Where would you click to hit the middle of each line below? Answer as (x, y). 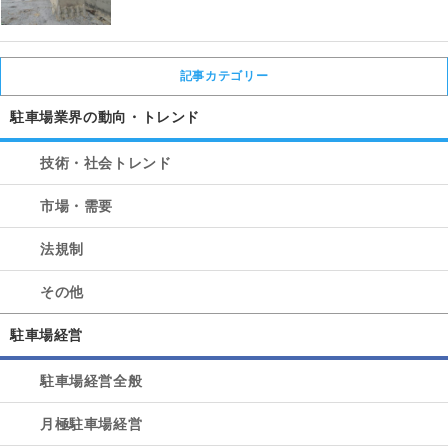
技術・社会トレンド (106, 162)
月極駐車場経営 (91, 423)
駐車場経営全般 (91, 380)
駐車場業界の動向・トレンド (105, 116)
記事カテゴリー (224, 75)
